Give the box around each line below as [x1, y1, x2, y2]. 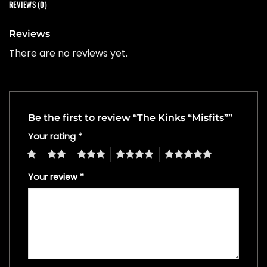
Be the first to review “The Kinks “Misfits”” [28, 111, 235, 123]
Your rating [28, 130, 78, 142]
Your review [28, 171, 80, 184]
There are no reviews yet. [9, 46, 128, 60]
